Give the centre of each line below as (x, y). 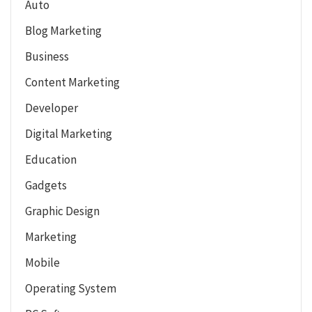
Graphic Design (62, 211)
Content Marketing (72, 82)
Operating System (71, 288)
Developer (52, 108)
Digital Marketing (69, 133)
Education (51, 159)
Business (47, 56)
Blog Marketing (63, 30)
